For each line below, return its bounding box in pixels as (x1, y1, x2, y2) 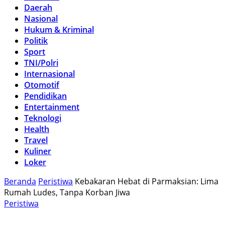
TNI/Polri (24, 57, 58, 68)
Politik (24, 35, 48, 46)
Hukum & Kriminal (24, 24, 94, 35)
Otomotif (24, 79, 59, 90)
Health (24, 124, 49, 135)
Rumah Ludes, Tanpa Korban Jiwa (4, 187, 130, 198)
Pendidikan (24, 90, 67, 101)
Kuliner (24, 146, 51, 157)
